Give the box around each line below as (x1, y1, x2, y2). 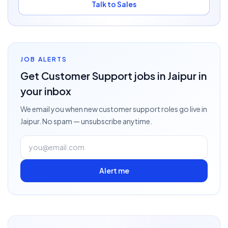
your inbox (20, 84, 71, 97)
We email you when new (20, 104, 99, 113)
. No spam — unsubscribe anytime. (39, 117, 152, 126)
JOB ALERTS (20, 55, 68, 63)
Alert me (99, 166, 129, 175)
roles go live (160, 104, 201, 113)
